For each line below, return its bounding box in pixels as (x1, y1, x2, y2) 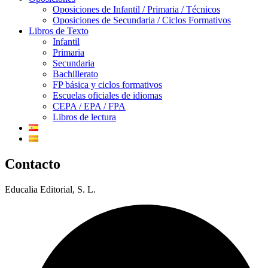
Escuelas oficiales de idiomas (53, 90, 162, 101)
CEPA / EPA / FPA (53, 101, 126, 112)
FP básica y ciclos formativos (53, 80, 162, 90)
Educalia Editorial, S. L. (5, 184, 96, 195)
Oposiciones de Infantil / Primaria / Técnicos (53, 4, 220, 15)
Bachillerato (53, 69, 98, 80)
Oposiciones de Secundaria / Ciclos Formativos (53, 15, 231, 26)
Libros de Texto (29, 26, 89, 36)
